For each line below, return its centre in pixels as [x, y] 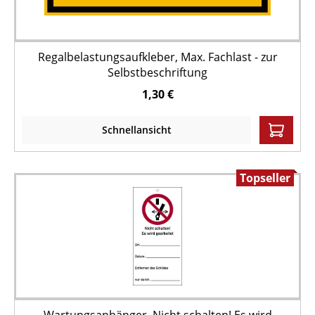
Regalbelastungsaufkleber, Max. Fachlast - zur [157, 57]
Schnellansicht [136, 130]
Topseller [265, 178]
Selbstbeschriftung [157, 72]
